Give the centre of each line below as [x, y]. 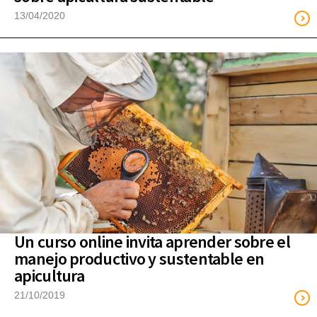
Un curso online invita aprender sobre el [152, 241]
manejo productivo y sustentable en [139, 258]
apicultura [50, 275]
